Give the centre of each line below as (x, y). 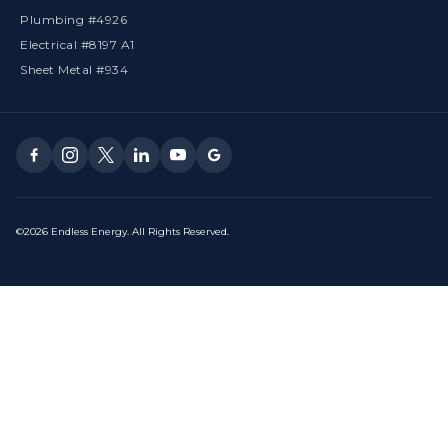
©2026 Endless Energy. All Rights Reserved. (122, 231)
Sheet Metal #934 (74, 69)
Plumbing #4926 (73, 19)
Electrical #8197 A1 (77, 44)
